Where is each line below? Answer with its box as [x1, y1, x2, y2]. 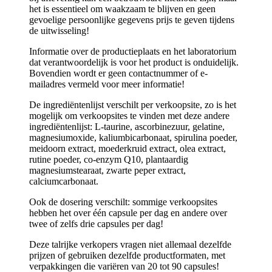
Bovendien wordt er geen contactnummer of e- [29, 67, 208, 78]
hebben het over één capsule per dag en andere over [29, 207, 227, 218]
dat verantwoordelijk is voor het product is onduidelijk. [29, 56, 239, 67]
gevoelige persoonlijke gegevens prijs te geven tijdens [29, 14, 234, 25]
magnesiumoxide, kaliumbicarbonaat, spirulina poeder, [29, 132, 237, 143]
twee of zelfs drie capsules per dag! [29, 218, 163, 229]
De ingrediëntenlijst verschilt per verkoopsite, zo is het [29, 99, 236, 110]
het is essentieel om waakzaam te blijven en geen [29, 3, 216, 14]
